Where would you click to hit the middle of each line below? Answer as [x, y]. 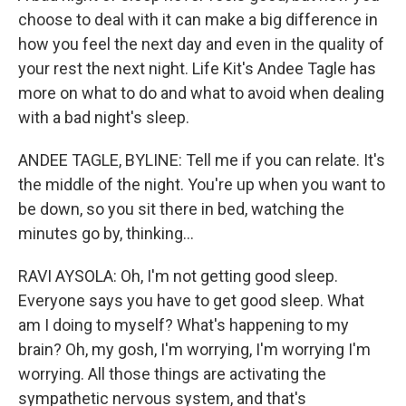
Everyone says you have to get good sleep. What [191, 300]
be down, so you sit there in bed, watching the [181, 209]
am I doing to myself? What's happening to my [184, 325]
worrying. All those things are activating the [172, 374]
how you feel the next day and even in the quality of [201, 44]
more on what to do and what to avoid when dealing [201, 93]
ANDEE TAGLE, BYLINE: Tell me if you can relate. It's [202, 160]
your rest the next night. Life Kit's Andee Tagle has [197, 68]
